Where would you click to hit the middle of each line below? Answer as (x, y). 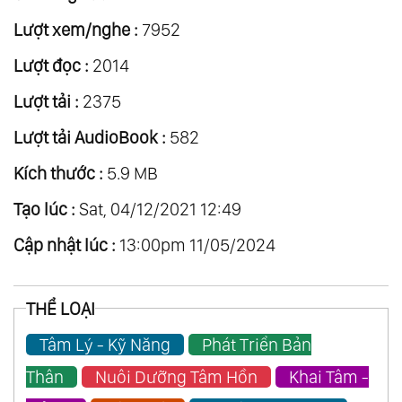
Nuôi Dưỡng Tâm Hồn (176, 376)
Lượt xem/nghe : (76, 29)
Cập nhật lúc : (65, 245)
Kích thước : (58, 173)
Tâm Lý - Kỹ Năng (105, 344)
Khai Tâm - (328, 376)
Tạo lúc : (44, 209)
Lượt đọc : (51, 65)
